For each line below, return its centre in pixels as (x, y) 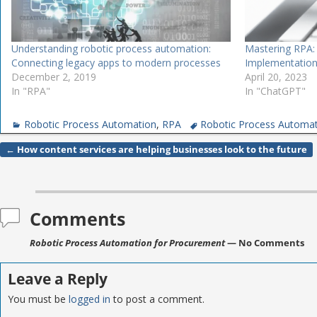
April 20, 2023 (276, 77)
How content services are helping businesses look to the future (161, 150)
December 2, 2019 (54, 77)
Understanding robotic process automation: (111, 49)
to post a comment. (157, 299)
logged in (90, 299)
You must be (38, 299)
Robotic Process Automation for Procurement (127, 242)
